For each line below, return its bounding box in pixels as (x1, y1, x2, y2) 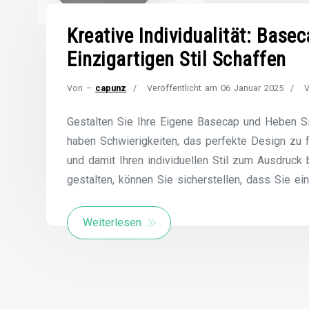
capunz (95, 83, 127, 94)
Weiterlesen (83, 216, 142, 230)
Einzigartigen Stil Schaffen (67, 48, 286, 72)
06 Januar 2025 (221, 83, 284, 94)
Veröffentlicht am (147, 83, 221, 94)
